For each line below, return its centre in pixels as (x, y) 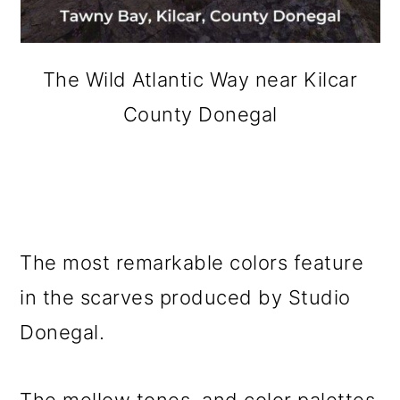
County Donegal (200, 114)
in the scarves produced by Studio (185, 297)
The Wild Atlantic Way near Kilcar (200, 79)
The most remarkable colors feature (192, 262)
